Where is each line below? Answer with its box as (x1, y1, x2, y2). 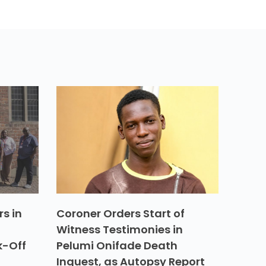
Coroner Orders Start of (56, 205, 185, 221)
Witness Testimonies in (56, 221, 183, 237)
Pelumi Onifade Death (56, 237, 178, 253)
